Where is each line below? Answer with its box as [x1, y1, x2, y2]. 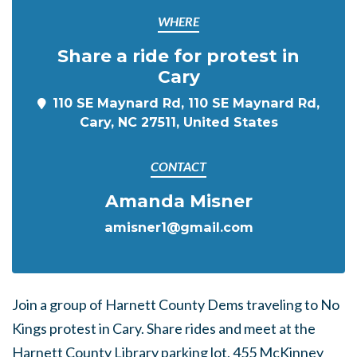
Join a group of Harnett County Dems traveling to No [12, 296, 339, 313]
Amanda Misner [104, 190, 253, 211]
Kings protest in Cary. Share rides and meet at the [12, 320, 316, 337]
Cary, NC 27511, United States [79, 114, 278, 130]
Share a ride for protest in [57, 45, 300, 66]
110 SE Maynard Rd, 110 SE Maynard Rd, [53, 95, 320, 111]
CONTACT [151, 159, 206, 174]
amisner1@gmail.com [104, 219, 253, 235]
